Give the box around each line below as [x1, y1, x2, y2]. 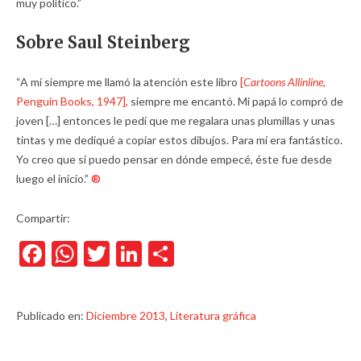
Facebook [45, 237, 151, 269]
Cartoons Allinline [243, 74, 323, 89]
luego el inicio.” [16, 171, 91, 185]
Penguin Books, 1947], [16, 93, 128, 108]
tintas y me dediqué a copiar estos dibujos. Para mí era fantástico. [16, 132, 342, 147]
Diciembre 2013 [86, 308, 165, 322]
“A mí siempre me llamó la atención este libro [16, 74, 240, 89]
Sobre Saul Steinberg [16, 31, 190, 52]
